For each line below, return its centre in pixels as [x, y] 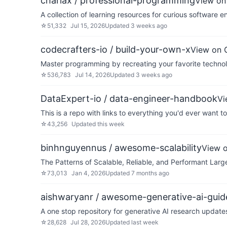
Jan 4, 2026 [88, 173]
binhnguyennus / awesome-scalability [121, 148]
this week [111, 124]
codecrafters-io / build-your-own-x [116, 49]
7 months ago [150, 173]
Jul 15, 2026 [88, 26]
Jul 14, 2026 [92, 75]
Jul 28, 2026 [88, 222]
